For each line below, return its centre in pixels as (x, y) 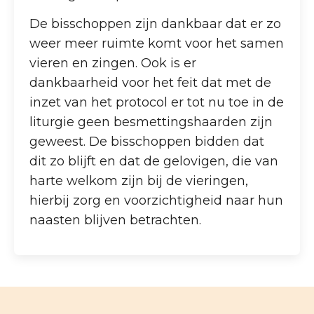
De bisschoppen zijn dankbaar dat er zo (156, 23)
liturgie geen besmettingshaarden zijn (151, 122)
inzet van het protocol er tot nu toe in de (157, 102)
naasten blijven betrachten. (116, 220)
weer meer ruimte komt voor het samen (157, 43)
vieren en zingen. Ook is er (113, 63)
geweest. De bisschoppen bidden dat (147, 141)
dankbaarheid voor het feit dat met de (151, 82)
